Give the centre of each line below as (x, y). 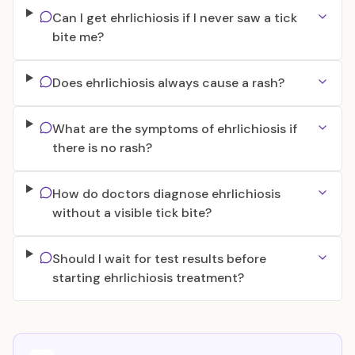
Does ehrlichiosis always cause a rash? (168, 83)
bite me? (78, 37)
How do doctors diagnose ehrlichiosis (166, 194)
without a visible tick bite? (132, 213)
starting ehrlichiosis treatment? (148, 278)
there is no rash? (102, 148)
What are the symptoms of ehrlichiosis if (174, 129)
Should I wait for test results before (159, 259)
